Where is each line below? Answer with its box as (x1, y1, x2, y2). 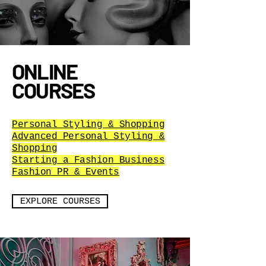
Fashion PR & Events (12, 167, 119, 178)
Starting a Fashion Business (12, 155, 165, 166)
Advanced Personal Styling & (12, 131, 165, 142)
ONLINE (12, 58, 81, 84)
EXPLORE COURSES (20, 197, 100, 206)
